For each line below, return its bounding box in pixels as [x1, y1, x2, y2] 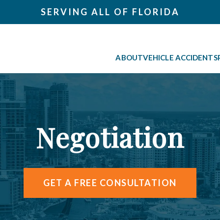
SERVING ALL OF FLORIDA [40, 6, 180, 17]
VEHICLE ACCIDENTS [142, 53, 218, 62]
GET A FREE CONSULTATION [43, 177, 177, 188]
